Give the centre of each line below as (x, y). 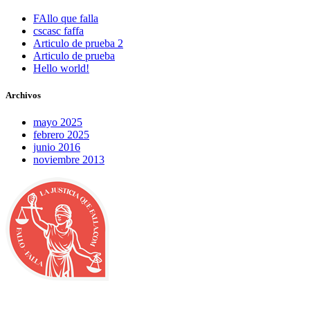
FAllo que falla (66, 18)
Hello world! (61, 68)
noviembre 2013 (69, 160)
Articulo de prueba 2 (78, 43)
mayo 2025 (58, 122)
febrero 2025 (61, 135)
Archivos (23, 95)
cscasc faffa (58, 30)
